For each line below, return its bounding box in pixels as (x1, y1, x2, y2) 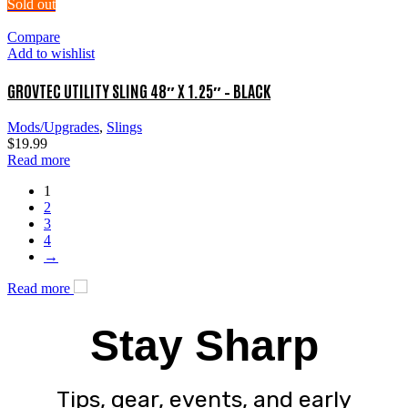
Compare (7, 28, 60, 45)
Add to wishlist (7, 45, 95, 61)
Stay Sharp (89, 321, 319, 371)
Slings (107, 119, 142, 136)
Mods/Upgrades (7, 119, 99, 136)
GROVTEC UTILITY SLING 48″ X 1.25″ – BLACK (7, 78, 270, 101)
